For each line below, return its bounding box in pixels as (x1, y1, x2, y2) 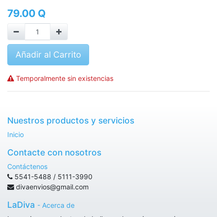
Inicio (7, 130, 24, 139)
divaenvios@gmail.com (16, 183, 89, 191)
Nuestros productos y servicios (7, 115, 134, 125)
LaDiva (7, 200, 35, 210)
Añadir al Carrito (15, 49, 81, 60)
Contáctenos (7, 162, 47, 170)
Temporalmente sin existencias (14, 74, 113, 82)
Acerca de (42, 201, 75, 209)
